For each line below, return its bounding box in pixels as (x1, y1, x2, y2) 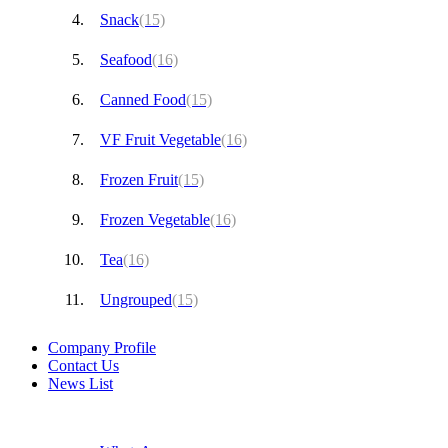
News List (48, 374, 113, 392)
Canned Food (100, 90, 186, 108)
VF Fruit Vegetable (100, 130, 221, 148)
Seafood (100, 50, 152, 68)
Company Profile (48, 338, 156, 356)
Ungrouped (100, 290, 172, 308)
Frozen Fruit (100, 170, 178, 188)
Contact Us (48, 356, 119, 374)
